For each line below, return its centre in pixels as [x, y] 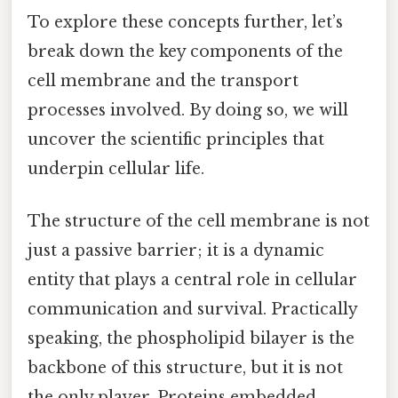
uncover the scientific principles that [176, 139]
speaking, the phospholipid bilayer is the [191, 338]
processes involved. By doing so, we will [188, 110]
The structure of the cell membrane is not [199, 221]
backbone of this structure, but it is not [185, 367]
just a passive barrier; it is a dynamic [176, 250]
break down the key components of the [185, 51]
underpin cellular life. [116, 168]
